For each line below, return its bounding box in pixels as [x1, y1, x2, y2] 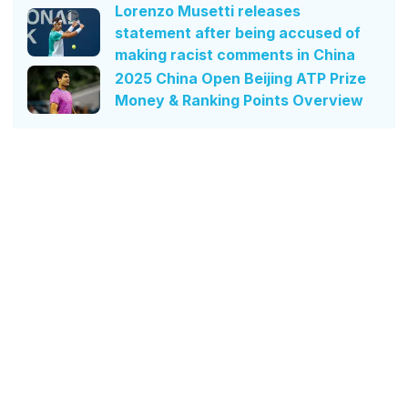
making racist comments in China [115, 45, 355, 64]
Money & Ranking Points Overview [115, 91, 363, 110]
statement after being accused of [115, 23, 361, 42]
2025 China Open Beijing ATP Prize [115, 69, 366, 88]
